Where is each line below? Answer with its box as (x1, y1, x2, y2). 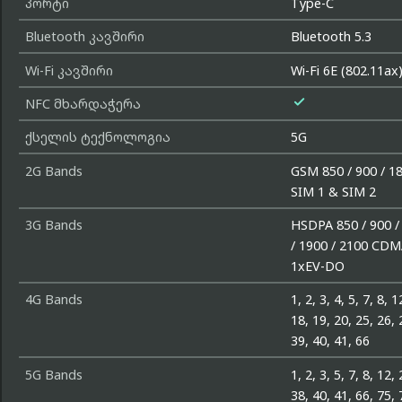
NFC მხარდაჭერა (24, 94, 141, 112)
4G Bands (24, 291, 83, 309)
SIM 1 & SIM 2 (291, 182, 377, 200)
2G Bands (24, 162, 83, 179)
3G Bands (24, 216, 83, 234)
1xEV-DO (291, 258, 345, 275)
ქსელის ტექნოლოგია (24, 128, 170, 146)
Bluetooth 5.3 (291, 28, 372, 46)
